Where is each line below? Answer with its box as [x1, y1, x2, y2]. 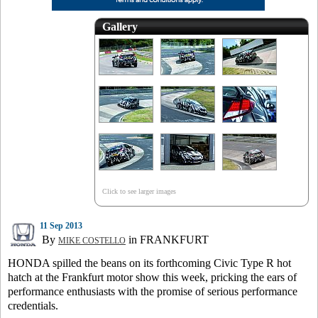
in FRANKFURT [126, 234, 209, 246]
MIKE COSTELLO [58, 236, 126, 246]
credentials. [8, 300, 58, 312]
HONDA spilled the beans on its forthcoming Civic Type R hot [8, 257, 291, 269]
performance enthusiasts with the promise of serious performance [8, 285, 297, 297]
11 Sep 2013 [40, 221, 82, 231]
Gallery [102, 21, 138, 33]
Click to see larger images [102, 187, 176, 195]
